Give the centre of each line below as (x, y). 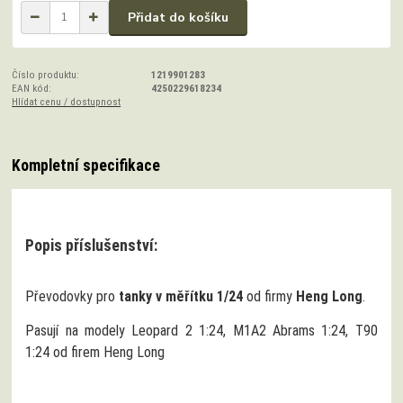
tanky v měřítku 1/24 (181, 296)
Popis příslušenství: (92, 246)
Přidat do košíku (178, 17)
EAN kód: (32, 88)
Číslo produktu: (46, 74)
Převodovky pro (72, 296)
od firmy (270, 296)
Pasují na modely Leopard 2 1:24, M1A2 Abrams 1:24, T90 (201, 330)
